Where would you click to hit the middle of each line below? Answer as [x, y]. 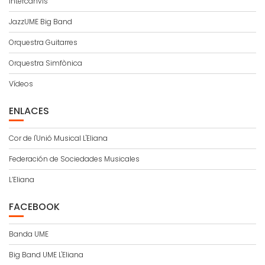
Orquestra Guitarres [43, 43]
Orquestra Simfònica [46, 63]
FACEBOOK [34, 207]
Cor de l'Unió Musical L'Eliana [58, 138]
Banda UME [29, 234]
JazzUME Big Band [41, 22]
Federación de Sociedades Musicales [74, 159]
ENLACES [29, 111]
